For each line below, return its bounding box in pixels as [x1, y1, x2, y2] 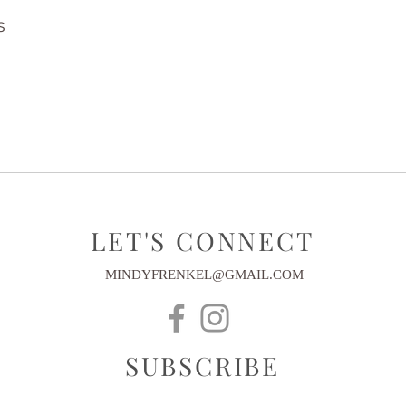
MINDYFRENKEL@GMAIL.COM [105, 267, 304, 282]
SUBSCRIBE [124, 349, 281, 382]
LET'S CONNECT [91, 224, 314, 257]
